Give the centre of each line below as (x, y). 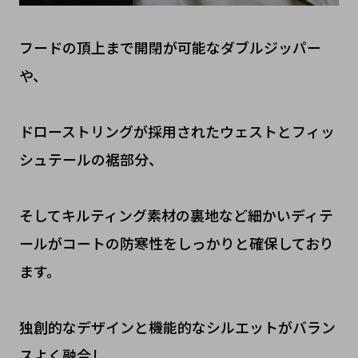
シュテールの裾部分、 (91, 159)
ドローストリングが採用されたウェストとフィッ (177, 131)
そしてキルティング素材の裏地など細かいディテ (176, 215)
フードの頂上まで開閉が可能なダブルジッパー (170, 47)
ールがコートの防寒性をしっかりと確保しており (176, 243)
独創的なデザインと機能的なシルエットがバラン (177, 326)
